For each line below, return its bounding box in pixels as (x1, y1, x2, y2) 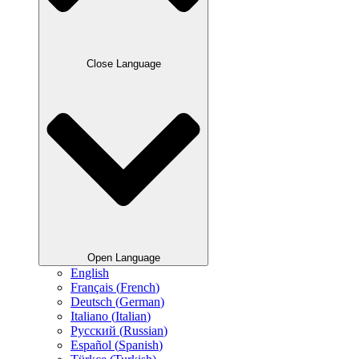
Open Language (87, 251, 160, 264)
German (119, 294, 160, 309)
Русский (71, 323, 116, 337)
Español (71, 337, 111, 352)
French (120, 280, 155, 294)
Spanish (119, 337, 159, 352)
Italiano (71, 309, 108, 323)
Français (71, 280, 113, 294)
